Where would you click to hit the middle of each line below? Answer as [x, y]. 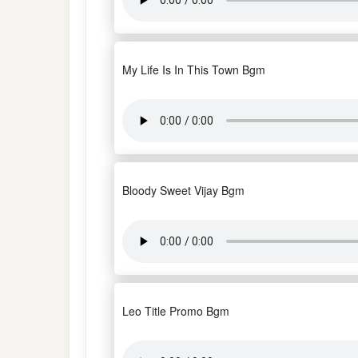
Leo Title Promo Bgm [176, 311]
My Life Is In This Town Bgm [194, 70]
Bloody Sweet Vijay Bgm [183, 190]
